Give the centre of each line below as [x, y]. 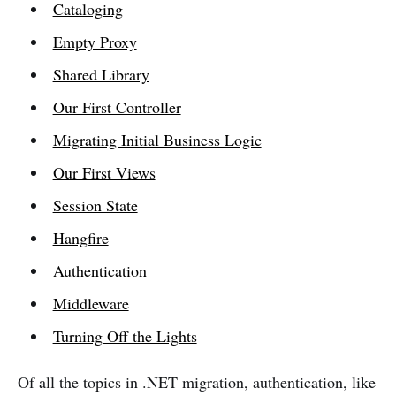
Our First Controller [117, 107]
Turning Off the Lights [125, 336]
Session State [95, 205]
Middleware [91, 303]
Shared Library [101, 74]
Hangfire [80, 238]
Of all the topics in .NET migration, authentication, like [197, 382]
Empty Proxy [95, 42]
